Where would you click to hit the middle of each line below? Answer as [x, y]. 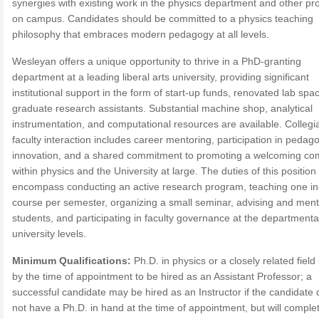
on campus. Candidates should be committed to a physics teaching [163, 19]
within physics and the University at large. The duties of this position [164, 171]
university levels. [49, 234]
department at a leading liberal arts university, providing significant [161, 77]
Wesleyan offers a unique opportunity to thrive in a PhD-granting [157, 61]
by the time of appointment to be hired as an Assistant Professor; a [162, 276]
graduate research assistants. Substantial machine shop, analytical [162, 108]
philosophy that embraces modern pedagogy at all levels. [141, 34]
